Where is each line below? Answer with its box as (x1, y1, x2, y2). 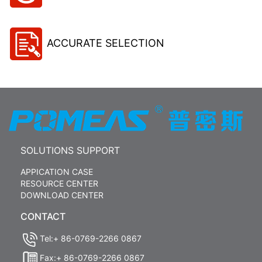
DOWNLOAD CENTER (20, 190, 104, 201)
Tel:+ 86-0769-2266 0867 (40, 233, 142, 244)
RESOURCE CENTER (20, 178, 98, 189)
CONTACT (20, 211, 65, 223)
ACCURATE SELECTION (47, 36, 164, 49)
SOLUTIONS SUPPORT (20, 144, 120, 157)
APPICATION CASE (20, 167, 93, 177)
